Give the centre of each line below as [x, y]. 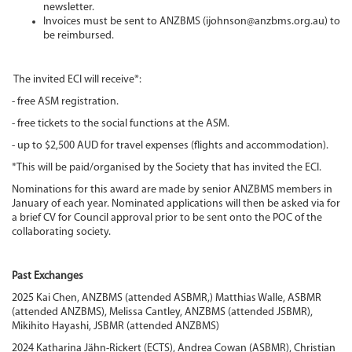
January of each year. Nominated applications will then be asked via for [176, 204]
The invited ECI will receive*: [77, 80]
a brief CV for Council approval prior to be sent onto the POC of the [167, 218]
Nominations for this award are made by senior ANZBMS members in [172, 190]
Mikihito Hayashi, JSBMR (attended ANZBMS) [115, 327]
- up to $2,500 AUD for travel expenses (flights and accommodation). [170, 146]
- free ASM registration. [65, 102]
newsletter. [69, 8]
